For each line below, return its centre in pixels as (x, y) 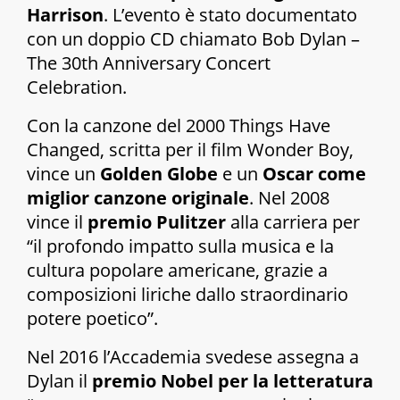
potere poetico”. (92, 319)
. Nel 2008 (289, 198)
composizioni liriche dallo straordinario (187, 295)
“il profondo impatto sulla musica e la (180, 246)
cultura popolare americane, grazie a (177, 271)
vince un (63, 174)
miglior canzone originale (138, 198)
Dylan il (59, 381)
